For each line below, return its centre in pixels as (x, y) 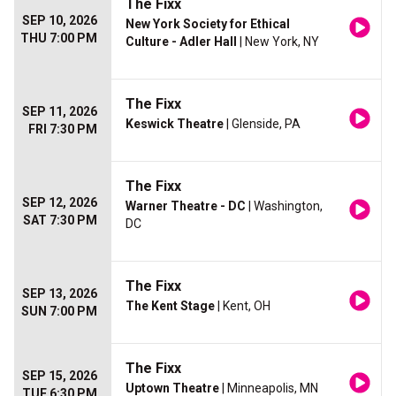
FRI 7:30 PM (63, 129)
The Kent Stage (170, 306)
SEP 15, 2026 (60, 376)
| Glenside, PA (262, 124)
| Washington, (284, 206)
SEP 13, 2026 (60, 294)
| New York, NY (278, 42)
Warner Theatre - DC (186, 206)
